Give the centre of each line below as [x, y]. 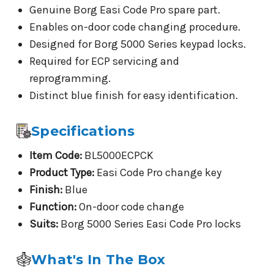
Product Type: [61, 172]
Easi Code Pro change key [157, 172]
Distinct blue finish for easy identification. [133, 95]
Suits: [43, 224]
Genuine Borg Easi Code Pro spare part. [124, 9]
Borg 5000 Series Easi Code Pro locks [149, 224]
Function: [53, 206]
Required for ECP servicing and [104, 61]
